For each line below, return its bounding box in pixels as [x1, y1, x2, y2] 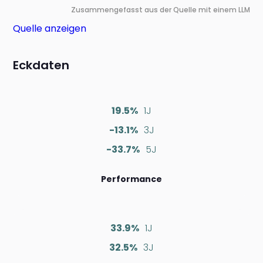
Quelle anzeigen [13, 22, 87, 36]
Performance [101, 173, 162, 186]
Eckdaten [13, 57, 70, 74]
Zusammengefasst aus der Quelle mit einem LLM [70, 5, 250, 15]
